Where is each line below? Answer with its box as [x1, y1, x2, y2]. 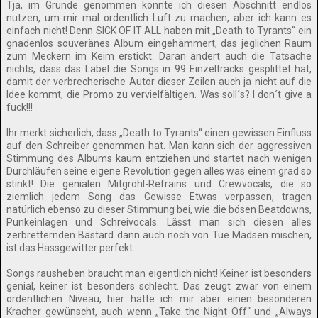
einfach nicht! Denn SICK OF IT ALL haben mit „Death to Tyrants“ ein [6, 25, 312, 36]
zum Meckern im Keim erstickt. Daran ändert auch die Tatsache [6, 50, 312, 62]
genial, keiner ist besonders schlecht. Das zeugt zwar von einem [6, 280, 312, 292]
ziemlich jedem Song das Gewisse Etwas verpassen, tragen [6, 191, 312, 202]
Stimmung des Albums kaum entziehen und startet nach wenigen [6, 153, 312, 164]
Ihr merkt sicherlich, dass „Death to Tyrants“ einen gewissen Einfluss [6, 127, 312, 138]
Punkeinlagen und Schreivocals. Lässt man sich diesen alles [6, 216, 312, 228]
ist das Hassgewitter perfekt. [6, 242, 135, 253]
